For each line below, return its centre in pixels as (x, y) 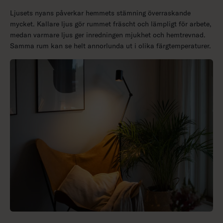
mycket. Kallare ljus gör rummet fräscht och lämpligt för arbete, (111, 24)
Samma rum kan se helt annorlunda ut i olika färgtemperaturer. (111, 46)
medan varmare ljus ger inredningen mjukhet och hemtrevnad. (108, 35)
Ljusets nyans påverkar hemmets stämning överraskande (100, 13)
